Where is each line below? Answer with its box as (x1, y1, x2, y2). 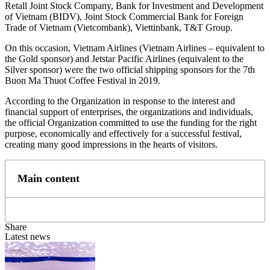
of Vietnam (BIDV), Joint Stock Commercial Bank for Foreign (5, 11, 243, 22)
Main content (17, 172, 80, 185)
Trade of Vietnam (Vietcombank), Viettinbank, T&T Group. (5, 22, 233, 33)
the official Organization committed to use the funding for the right (5, 118, 257, 128)
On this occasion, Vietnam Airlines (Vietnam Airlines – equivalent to (5, 43, 265, 54)
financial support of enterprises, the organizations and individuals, (5, 107, 253, 118)
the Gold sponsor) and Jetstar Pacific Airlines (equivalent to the (5, 54, 243, 64)
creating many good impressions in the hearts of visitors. (5, 139, 218, 150)
